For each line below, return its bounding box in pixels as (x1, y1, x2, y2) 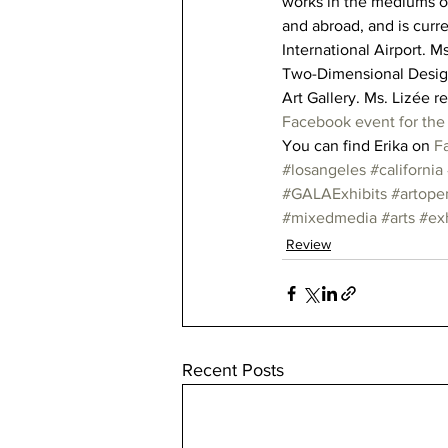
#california (370, 161, 443, 179)
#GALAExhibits (282, 185, 387, 203)
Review (286, 236, 331, 253)
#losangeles (282, 161, 366, 179)
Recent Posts (182, 360, 284, 381)
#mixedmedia (282, 209, 377, 227)
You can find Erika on (282, 137, 434, 155)
